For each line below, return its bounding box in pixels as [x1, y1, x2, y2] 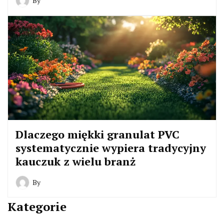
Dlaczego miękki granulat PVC [15, 127, 179, 142]
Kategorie [7, 198, 66, 215]
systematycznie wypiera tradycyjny [15, 140, 206, 155]
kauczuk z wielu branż [15, 154, 135, 169]
